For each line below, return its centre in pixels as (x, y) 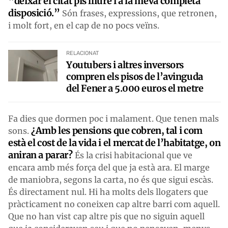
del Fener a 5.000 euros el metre (135, 88)
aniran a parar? (40, 155)
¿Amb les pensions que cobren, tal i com (117, 130)
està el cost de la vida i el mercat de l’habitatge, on (115, 142)
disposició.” (34, 13)
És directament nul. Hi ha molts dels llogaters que (108, 192)
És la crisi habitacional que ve (132, 155)
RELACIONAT (83, 53)
